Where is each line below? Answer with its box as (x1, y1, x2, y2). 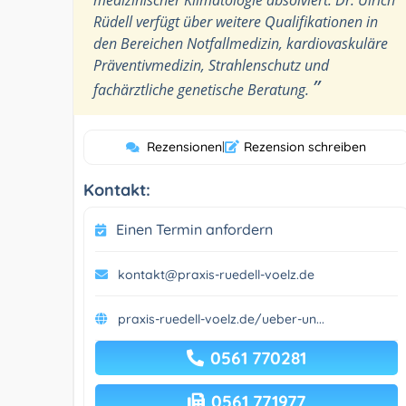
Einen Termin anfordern (116, 219, 273, 238)
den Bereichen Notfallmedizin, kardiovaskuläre (93, 33, 388, 53)
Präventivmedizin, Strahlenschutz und (93, 54, 329, 75)
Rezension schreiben (244, 138, 367, 155)
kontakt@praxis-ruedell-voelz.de (118, 266, 314, 283)
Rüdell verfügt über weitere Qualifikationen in (93, 11, 378, 32)
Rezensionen (147, 138, 223, 155)
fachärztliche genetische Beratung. (93, 79, 313, 100)
